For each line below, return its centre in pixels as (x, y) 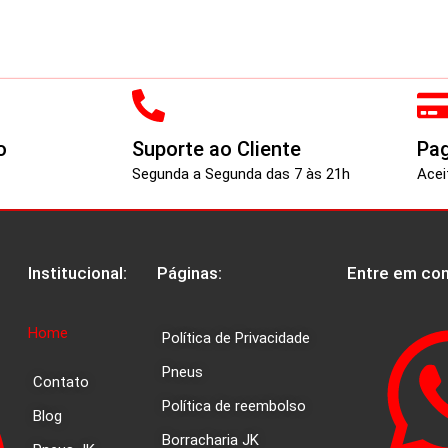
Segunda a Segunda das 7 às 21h (241, 173)
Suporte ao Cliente (216, 148)
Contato (61, 381)
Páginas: (189, 273)
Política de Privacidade (235, 337)
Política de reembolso (233, 405)
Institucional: (78, 273)
